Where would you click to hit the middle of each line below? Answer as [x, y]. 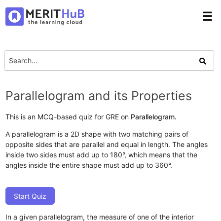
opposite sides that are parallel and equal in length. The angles [107, 144]
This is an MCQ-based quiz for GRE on [68, 116]
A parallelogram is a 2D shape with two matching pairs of [97, 134]
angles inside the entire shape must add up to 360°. [89, 165]
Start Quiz [30, 196]
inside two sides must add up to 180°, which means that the [102, 154]
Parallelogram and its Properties [99, 95]
